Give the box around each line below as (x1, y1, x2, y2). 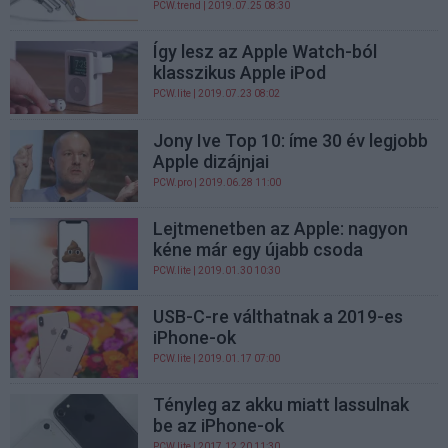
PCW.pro (153, 176, 193, 188)
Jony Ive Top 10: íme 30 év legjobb (153, 129, 429, 151)
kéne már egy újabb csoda (153, 238, 364, 260)
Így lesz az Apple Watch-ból (153, 41, 378, 63)
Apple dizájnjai (153, 150, 270, 172)
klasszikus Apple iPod (153, 62, 327, 84)
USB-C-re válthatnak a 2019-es (153, 306, 404, 328)
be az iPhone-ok (153, 415, 285, 437)
